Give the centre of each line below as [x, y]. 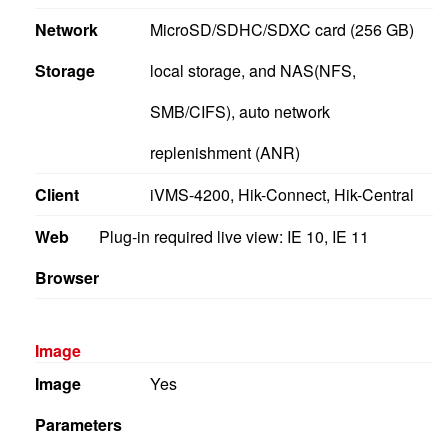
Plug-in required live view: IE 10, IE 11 [234, 236]
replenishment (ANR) [224, 152]
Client [57, 194]
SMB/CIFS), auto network [239, 111]
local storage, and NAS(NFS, [252, 70]
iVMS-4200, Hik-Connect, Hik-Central [281, 194]
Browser [67, 277]
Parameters [78, 424]
